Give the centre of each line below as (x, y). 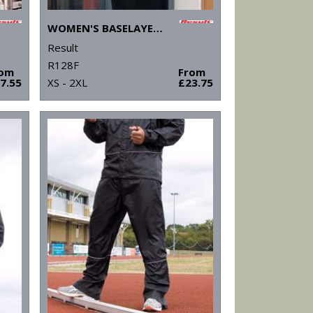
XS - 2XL (67, 83)
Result (63, 48)
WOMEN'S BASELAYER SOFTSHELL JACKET (158, 28)
